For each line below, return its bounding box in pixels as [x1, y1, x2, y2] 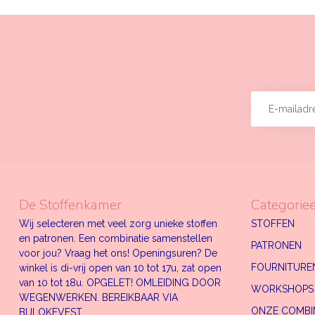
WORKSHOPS [251, 283, 314, 295]
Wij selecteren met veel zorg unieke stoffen [19, 217, 217, 229]
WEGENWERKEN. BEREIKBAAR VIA [19, 291, 178, 303]
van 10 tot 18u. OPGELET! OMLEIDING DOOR [19, 276, 221, 288]
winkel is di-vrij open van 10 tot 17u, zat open [19, 262, 221, 274]
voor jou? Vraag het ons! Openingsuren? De [19, 247, 217, 259]
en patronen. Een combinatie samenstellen [19, 232, 212, 244]
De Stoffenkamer [19, 195, 122, 214]
